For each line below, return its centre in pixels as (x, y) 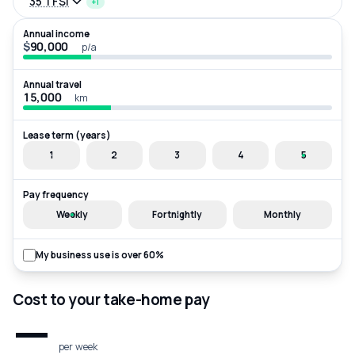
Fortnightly (177, 215)
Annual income (56, 34)
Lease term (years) (67, 136)
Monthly (283, 215)
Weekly (73, 215)
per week (78, 347)
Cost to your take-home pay (111, 300)
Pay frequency (56, 195)
